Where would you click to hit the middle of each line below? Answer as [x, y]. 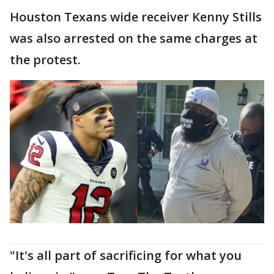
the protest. [45, 60]
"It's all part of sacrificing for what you [126, 255]
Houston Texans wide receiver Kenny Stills [136, 17]
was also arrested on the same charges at [134, 38]
